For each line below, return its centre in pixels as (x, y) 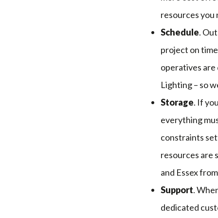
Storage (177, 102)
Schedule (180, 32)
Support (177, 190)
